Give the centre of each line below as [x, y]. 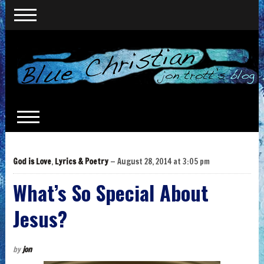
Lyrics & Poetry [81, 162]
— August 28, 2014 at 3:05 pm [159, 162]
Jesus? [40, 219]
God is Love [32, 162]
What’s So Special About [110, 193]
